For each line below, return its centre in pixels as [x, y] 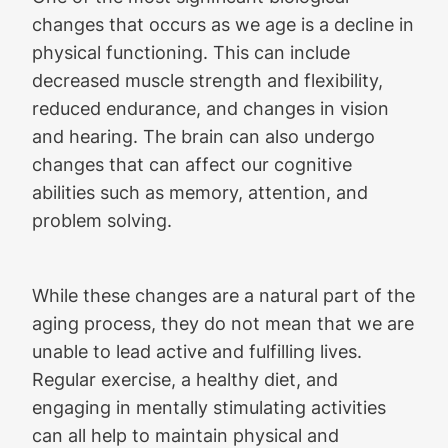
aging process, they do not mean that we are [223, 323]
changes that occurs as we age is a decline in [223, 24]
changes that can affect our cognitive [192, 164]
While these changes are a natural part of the [223, 295]
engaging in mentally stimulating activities [209, 407]
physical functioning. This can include [191, 52]
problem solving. [102, 220]
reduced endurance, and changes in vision [210, 108]
